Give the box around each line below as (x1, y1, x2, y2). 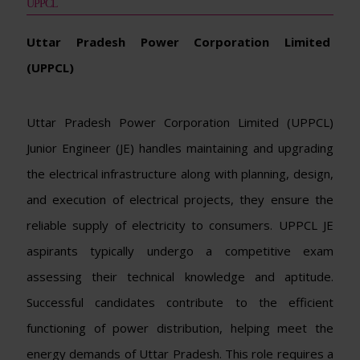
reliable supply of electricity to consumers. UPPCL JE (27, 216, 333, 233)
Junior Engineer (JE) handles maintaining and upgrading (27, 139, 333, 156)
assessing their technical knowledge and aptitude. (27, 268, 333, 284)
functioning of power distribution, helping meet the (27, 319, 333, 336)
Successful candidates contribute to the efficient (27, 293, 333, 310)
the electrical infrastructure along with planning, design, (27, 165, 333, 182)
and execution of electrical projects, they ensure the (27, 190, 333, 207)
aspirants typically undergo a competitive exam (27, 242, 333, 259)
